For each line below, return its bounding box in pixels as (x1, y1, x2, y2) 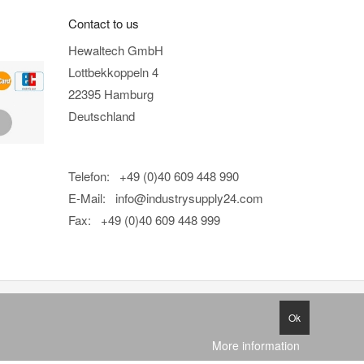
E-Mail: (67, 188, 115, 206)
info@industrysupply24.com (115, 188, 263, 206)
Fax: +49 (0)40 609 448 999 (67, 210, 220, 228)
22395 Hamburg (67, 84, 154, 102)
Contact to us (67, 15, 139, 32)
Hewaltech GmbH (67, 41, 163, 58)
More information (211, 337, 300, 353)
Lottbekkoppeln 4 (67, 63, 158, 80)
